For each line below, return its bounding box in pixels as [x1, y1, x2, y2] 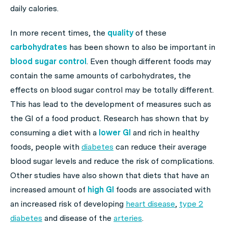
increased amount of [10, 185, 88, 194]
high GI [88, 185, 116, 194]
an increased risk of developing [10, 199, 126, 209]
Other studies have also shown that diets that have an [10, 170, 209, 180]
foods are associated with [116, 185, 211, 194]
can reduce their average [113, 142, 207, 152]
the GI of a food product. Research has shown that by [10, 113, 209, 123]
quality [107, 28, 135, 38]
